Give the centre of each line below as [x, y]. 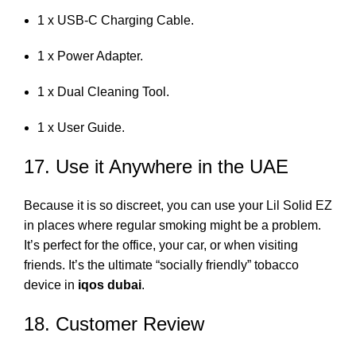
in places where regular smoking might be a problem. [172, 225]
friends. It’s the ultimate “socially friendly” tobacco [161, 265]
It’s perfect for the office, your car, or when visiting [161, 245]
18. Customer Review [114, 323]
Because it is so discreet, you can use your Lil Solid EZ [178, 205]
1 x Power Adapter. [90, 56]
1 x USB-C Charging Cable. [116, 20]
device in [51, 284]
